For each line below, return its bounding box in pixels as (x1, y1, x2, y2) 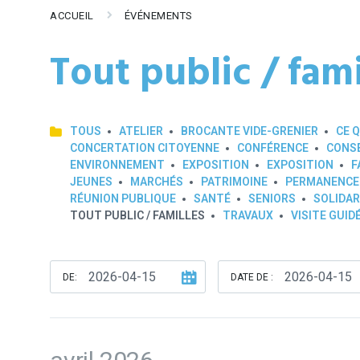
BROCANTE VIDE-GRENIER (181, 125, 318, 137)
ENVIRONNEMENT (70, 158, 165, 171)
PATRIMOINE (201, 175, 268, 188)
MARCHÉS (130, 175, 183, 188)
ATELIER (119, 125, 163, 137)
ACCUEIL (50, 10, 94, 22)
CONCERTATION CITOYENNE (70, 141, 219, 154)
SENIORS (248, 192, 296, 205)
